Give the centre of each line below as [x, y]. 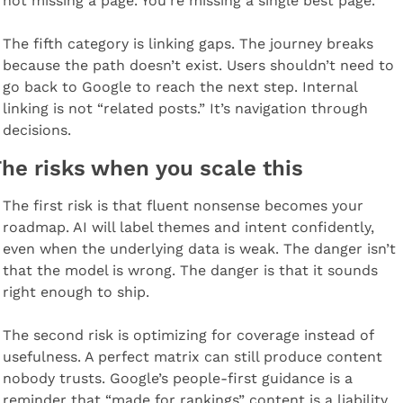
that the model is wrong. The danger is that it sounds [190, 270]
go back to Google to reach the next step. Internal [179, 86]
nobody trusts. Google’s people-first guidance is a [177, 378]
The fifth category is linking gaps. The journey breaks [188, 43]
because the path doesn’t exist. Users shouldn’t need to [198, 65]
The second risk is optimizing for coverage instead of [188, 335]
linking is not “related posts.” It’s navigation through [185, 108]
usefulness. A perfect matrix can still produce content [192, 356]
